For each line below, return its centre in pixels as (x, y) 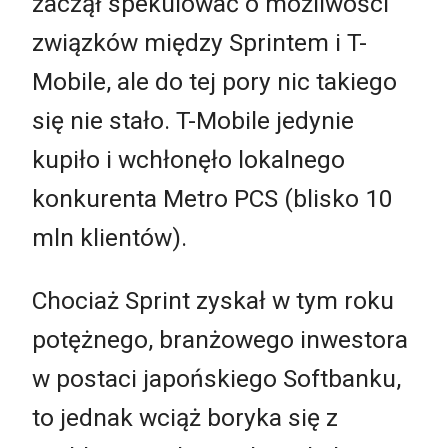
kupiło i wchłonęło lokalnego (188, 159)
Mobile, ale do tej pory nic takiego (214, 81)
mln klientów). (109, 237)
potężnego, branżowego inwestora (220, 340)
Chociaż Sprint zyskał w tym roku (213, 301)
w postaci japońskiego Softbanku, (216, 379)
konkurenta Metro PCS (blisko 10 (212, 198)
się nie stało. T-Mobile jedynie (193, 120)
